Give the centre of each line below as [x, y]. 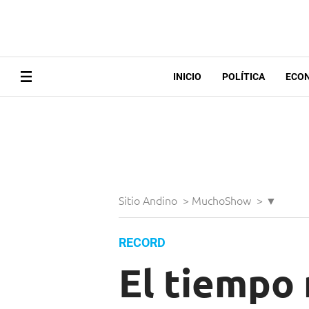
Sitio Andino [149, 200]
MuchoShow [223, 200]
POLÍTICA [243, 77]
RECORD [142, 243]
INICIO [187, 77]
